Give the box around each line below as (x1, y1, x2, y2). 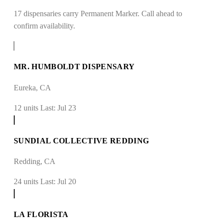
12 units (14, 103, 38, 112)
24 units (14, 177, 38, 186)
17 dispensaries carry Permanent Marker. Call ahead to (14, 9, 182, 18)
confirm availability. (14, 22, 75, 30)
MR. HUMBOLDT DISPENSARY (14, 62, 135, 71)
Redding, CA (14, 157, 55, 166)
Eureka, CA (14, 83, 51, 92)
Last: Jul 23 (40, 103, 76, 112)
